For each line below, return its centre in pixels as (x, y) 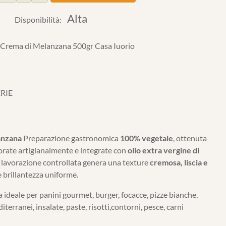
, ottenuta (190, 138)
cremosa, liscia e (179, 162)
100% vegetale (147, 138)
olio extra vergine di (163, 150)
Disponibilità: (38, 19)
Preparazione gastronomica (72, 138)
